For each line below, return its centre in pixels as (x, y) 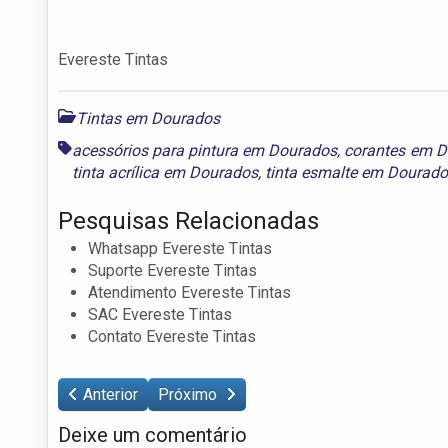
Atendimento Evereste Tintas (189, 292)
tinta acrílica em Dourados (165, 172)
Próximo (189, 394)
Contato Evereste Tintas (172, 336)
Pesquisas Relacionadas (188, 220)
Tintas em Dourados (148, 118)
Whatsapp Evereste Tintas (180, 248)
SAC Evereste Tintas (160, 314)
